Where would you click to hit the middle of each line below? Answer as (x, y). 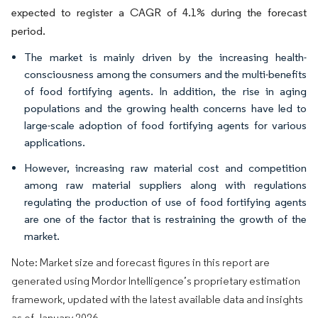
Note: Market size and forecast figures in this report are (141, 262)
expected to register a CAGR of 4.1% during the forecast (159, 12)
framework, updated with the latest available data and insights (157, 299)
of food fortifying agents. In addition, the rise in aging (165, 91)
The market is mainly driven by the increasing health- (165, 57)
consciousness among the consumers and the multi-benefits (165, 74)
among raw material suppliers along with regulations (165, 185)
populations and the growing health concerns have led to (165, 108)
